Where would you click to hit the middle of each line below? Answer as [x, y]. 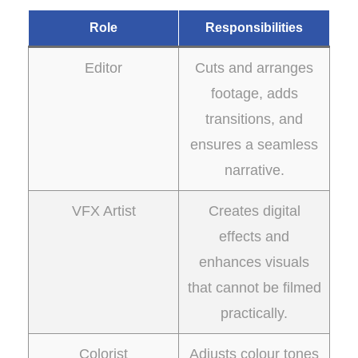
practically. [254, 313]
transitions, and [254, 119]
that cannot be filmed [254, 288]
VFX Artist [103, 211]
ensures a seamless [254, 145]
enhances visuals [254, 262]
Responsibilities [254, 28]
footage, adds [254, 93]
